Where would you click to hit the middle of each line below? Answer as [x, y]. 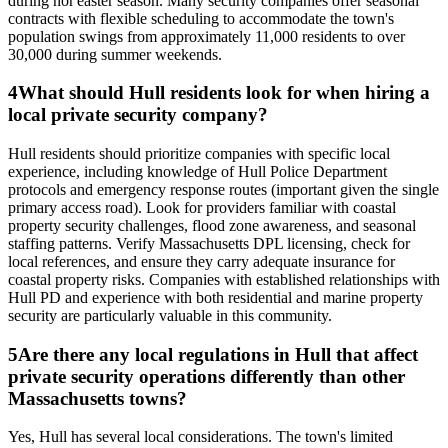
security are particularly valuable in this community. [170, 315]
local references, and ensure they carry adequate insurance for [201, 261]
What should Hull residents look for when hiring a [224, 93]
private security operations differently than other [206, 376]
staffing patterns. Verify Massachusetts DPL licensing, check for [209, 243]
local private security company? [138, 115]
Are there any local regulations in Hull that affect [218, 354]
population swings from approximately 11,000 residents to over [206, 36]
